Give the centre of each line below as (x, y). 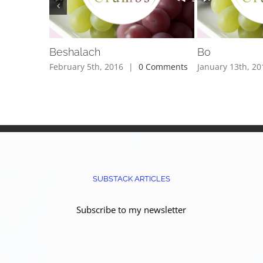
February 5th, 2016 (87, 66)
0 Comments (163, 66)
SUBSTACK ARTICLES (131, 178)
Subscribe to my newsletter (131, 209)
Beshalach (75, 52)
